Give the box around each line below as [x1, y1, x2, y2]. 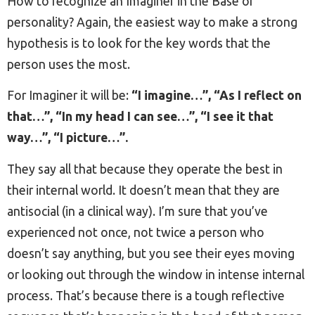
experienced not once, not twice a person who [7, 225, 264, 239]
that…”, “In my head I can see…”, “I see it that [7, 110, 274, 124]
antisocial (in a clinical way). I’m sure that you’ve [7, 204, 268, 218]
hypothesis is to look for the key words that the [7, 36, 271, 50]
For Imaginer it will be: [7, 89, 131, 103]
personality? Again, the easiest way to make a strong [7, 15, 297, 29]
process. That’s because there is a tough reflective [7, 288, 285, 302]
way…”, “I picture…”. [7, 131, 128, 145]
